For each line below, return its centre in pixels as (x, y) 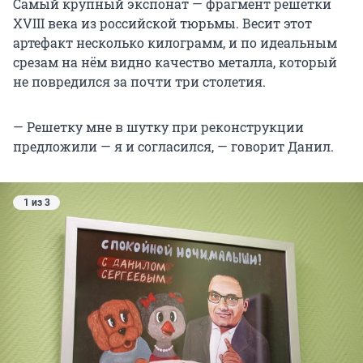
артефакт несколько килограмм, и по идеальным (175, 43)
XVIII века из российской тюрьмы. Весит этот (162, 23)
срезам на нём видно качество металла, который (175, 62)
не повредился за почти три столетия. (139, 82)
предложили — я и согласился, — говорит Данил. (173, 147)
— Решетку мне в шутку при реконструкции (158, 127)
